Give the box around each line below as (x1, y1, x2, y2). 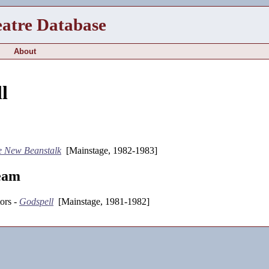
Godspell (19, 196, 53, 207)
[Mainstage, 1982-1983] (61, 145, 157, 156)
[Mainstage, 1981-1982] (53, 196, 150, 207)
